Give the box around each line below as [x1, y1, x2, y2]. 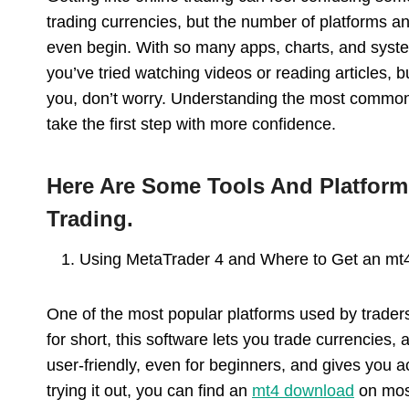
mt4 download [252, 382, 354, 401]
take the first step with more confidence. [47, 115, 336, 134]
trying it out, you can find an [47, 382, 252, 401]
